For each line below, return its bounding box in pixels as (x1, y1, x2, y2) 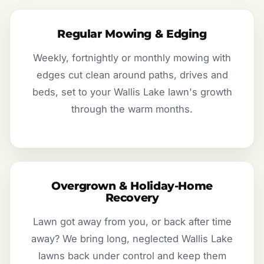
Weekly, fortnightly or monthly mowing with (33, 52, 231, 64)
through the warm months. (71, 103, 193, 115)
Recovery (105, 191, 159, 205)
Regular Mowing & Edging (57, 27, 207, 41)
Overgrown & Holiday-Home (51, 179, 213, 193)
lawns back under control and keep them (38, 250, 226, 262)
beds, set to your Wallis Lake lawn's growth (32, 86, 232, 98)
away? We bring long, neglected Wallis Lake (31, 233, 233, 245)
